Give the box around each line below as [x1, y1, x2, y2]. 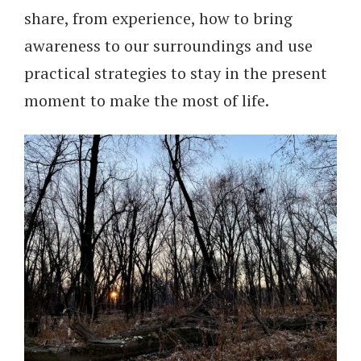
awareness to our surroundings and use [24, 35, 313, 57]
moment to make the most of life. [24, 89, 269, 112]
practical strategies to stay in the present [24, 62, 327, 85]
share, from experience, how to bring [24, 7, 293, 30]
